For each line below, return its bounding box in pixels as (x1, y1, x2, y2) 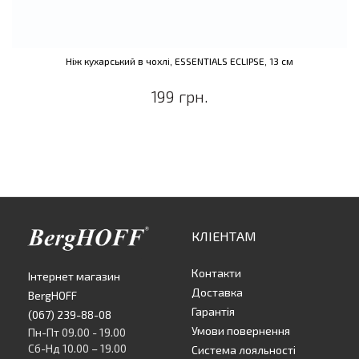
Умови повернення (192, 324, 290, 338)
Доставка (192, 285, 243, 300)
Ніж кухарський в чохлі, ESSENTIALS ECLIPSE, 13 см (66, 55, 293, 67)
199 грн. (151, 87, 208, 107)
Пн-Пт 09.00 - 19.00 (28, 325, 126, 340)
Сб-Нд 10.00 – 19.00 (28, 341, 127, 356)
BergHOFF (28, 288, 77, 303)
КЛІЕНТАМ (192, 228, 256, 244)
